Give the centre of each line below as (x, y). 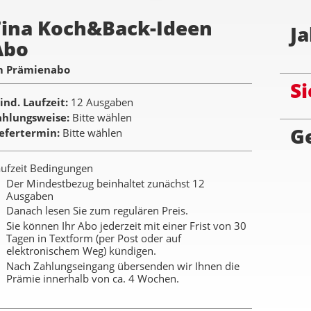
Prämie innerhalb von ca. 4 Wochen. (93, 278)
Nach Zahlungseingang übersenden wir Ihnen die (123, 266)
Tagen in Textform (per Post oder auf (94, 238)
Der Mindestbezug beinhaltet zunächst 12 (106, 183)
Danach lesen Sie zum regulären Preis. (97, 211)
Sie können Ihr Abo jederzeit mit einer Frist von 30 (126, 226)
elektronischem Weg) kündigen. (81, 251)
